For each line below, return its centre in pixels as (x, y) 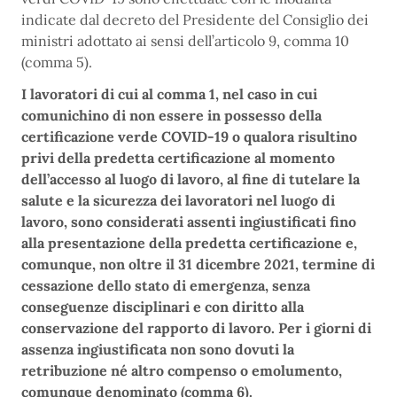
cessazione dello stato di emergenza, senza (166, 286)
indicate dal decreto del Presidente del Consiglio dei (195, 20)
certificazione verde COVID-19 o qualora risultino (189, 137)
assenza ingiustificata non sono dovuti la (158, 350)
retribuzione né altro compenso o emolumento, (182, 371)
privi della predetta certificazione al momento (178, 158)
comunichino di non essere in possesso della (171, 116)
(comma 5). (57, 62)
